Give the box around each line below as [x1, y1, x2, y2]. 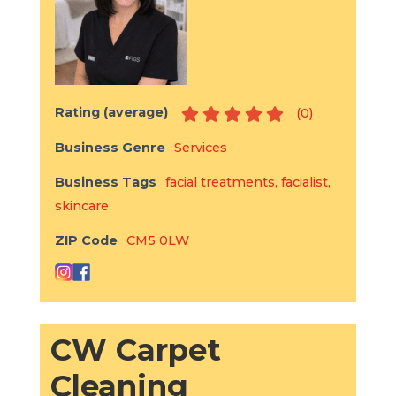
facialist [280, 174, 328, 190]
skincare [54, 198, 109, 214]
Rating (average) [54, 104, 168, 121]
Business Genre [54, 140, 165, 156]
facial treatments [164, 174, 275, 190]
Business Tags [54, 174, 156, 190]
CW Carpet [49, 331, 221, 369]
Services [173, 140, 227, 156]
